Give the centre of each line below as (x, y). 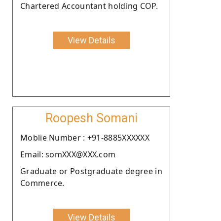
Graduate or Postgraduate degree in (91, 171)
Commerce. (42, 183)
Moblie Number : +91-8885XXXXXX (85, 137)
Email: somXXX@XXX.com (68, 154)
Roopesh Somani (91, 118)
